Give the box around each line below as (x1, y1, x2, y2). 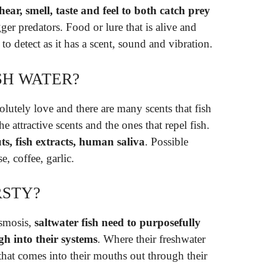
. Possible (145, 135, 188, 148)
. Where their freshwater (97, 233, 205, 246)
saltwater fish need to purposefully (34, 216, 201, 229)
